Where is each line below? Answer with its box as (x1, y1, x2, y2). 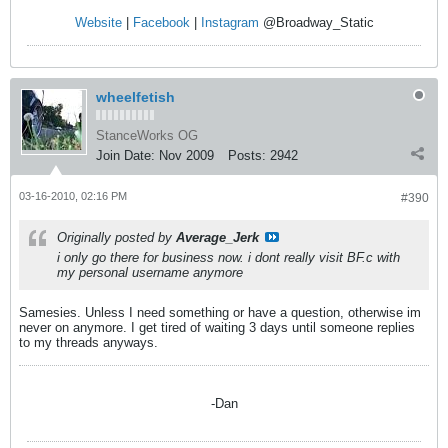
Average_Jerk (176, 230, 259, 245)
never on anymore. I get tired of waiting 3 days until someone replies (19, 320, 415, 335)
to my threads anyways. (19, 335, 158, 350)
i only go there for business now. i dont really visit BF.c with (57, 250, 400, 265)
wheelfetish (96, 89, 175, 105)
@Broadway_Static (258, 15, 374, 30)
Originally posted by (57, 230, 176, 245)
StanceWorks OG (96, 128, 198, 143)
